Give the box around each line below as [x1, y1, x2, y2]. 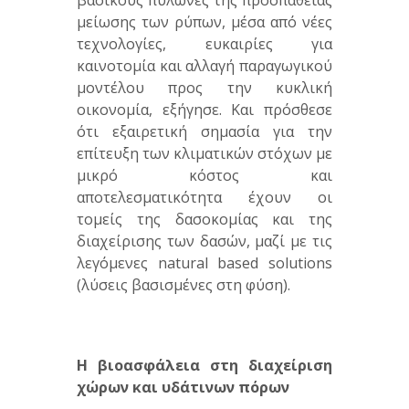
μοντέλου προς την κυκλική [77, 78, 332, 99]
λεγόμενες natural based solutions [77, 253, 332, 274]
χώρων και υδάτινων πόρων [77, 377, 289, 398]
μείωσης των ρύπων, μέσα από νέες [77, 12, 332, 33]
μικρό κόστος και [77, 165, 332, 186]
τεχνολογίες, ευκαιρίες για [77, 34, 332, 55]
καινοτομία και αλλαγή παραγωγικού [77, 56, 332, 77]
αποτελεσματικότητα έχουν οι [77, 187, 332, 208]
